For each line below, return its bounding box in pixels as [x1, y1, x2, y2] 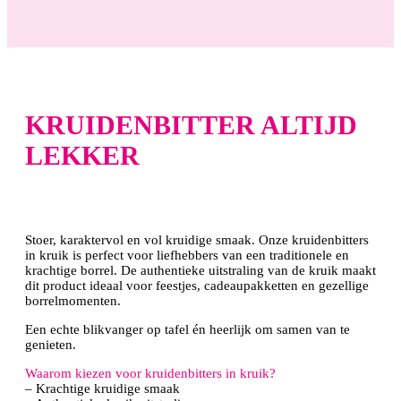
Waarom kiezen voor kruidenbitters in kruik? [25, 366, 276, 381]
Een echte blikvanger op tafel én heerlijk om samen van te [25, 322, 350, 337]
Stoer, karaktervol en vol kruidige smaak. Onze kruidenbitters [25, 233, 369, 248]
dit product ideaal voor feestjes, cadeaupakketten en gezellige [25, 278, 369, 294]
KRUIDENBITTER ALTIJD [25, 109, 357, 140]
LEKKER [25, 140, 140, 170]
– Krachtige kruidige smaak [25, 381, 180, 397]
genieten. [25, 337, 76, 353]
